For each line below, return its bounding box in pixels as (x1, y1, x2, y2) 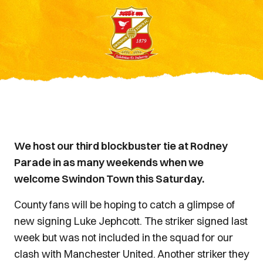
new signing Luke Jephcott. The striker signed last (14, 214, 248, 228)
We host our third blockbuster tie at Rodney (14, 139, 228, 153)
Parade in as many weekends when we (14, 156, 204, 169)
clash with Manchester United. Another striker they (14, 247, 249, 261)
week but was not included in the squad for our (14, 231, 233, 244)
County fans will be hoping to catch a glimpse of (14, 198, 235, 211)
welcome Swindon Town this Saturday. (14, 172, 204, 186)
